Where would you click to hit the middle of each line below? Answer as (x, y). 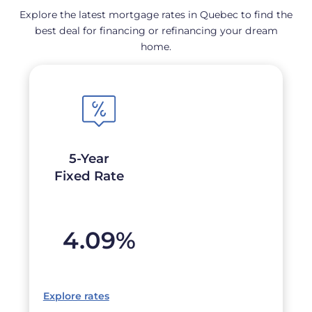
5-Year (89, 159)
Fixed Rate (89, 176)
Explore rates (76, 296)
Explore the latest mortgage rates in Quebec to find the (156, 14)
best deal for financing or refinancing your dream (156, 30)
